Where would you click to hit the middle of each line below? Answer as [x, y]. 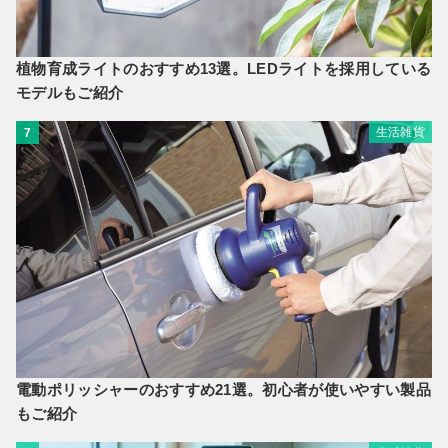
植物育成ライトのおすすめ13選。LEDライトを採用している [224, 68]
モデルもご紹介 [70, 92]
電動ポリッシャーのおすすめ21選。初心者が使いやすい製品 [223, 389]
